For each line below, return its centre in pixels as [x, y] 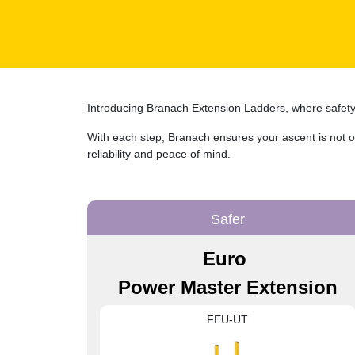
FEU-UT [227, 319]
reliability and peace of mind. [162, 153]
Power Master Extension [227, 287]
